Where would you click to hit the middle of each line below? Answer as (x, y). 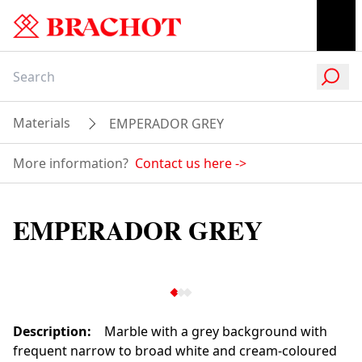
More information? (71, 163)
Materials (42, 123)
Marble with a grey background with (216, 331)
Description (50, 331)
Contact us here (183, 163)
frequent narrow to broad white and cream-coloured (175, 351)
